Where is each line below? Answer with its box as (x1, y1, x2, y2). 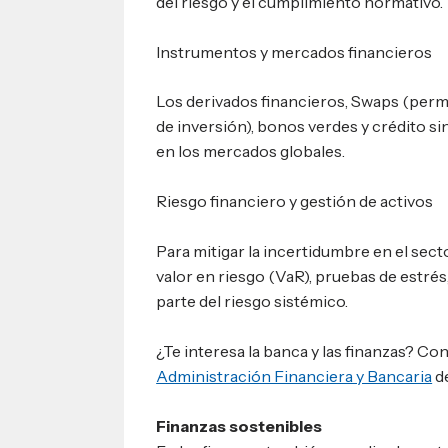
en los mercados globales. (156, 141, 346, 162)
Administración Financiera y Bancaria (156, 365, 433, 386)
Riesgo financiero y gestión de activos (156, 191, 434, 212)
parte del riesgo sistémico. (156, 290, 349, 311)
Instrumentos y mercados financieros (156, 41, 433, 62)
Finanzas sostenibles (156, 415, 323, 436)
